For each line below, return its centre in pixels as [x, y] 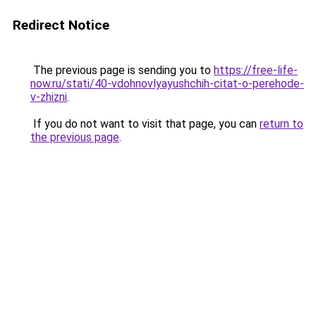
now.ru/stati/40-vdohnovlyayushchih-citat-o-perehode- [167, 84]
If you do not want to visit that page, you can [145, 124]
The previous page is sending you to [122, 70]
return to [281, 124]
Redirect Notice [61, 25]
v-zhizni [49, 97]
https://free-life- [256, 70]
